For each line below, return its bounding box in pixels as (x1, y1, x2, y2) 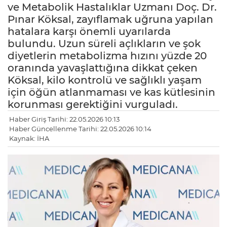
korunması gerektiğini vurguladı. (8, 98, 178, 111)
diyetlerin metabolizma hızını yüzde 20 (8, 50, 207, 62)
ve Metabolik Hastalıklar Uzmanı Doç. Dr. (8, 1, 217, 14)
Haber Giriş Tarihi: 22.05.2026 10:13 (9, 115, 120, 124)
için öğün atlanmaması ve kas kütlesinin (8, 86, 215, 99)
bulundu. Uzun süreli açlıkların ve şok (8, 37, 201, 50)
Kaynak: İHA (9, 134, 49, 143)
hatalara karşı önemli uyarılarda (8, 25, 171, 38)
